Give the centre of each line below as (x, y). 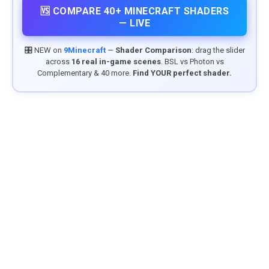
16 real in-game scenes (116, 62)
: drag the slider (218, 50)
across (58, 62)
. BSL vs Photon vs (192, 62)
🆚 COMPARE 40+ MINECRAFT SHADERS (134, 11)
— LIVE (134, 23)
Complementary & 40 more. (85, 73)
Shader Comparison (153, 50)
